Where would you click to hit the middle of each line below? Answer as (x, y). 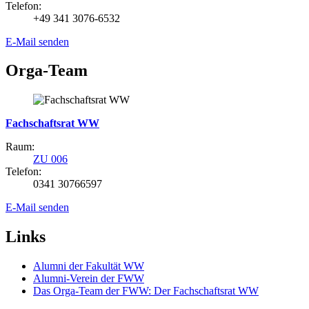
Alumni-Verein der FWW (89, 279)
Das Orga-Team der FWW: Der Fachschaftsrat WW (146, 291)
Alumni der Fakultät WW (89, 266)
